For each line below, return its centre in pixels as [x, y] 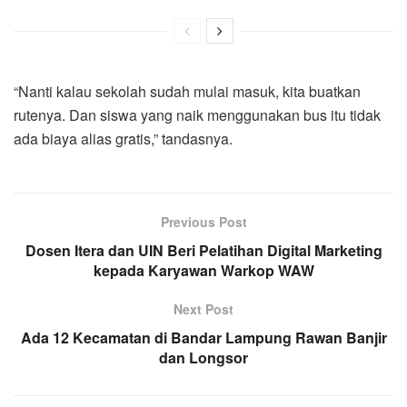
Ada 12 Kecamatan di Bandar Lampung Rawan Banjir [203, 337]
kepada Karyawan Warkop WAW [203, 270]
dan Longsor [203, 357]
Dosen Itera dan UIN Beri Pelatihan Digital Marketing [203, 250]
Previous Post [203, 221]
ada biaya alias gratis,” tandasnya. [123, 138]
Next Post [203, 308]
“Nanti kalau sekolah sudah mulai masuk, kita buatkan [187, 91]
